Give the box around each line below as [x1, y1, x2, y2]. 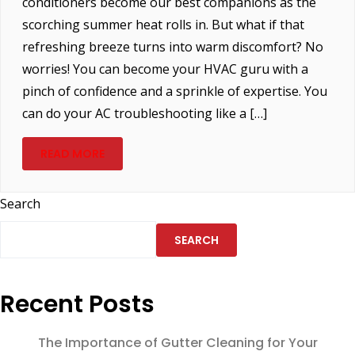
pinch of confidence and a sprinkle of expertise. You [21, 82, 327, 101]
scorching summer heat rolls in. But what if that [21, 16, 304, 34]
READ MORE [40, 146, 105, 162]
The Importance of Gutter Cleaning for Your [38, 334, 318, 353]
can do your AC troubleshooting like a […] [21, 105, 267, 123]
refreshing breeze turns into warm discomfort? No [21, 38, 323, 56]
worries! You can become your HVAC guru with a [21, 60, 308, 78]
